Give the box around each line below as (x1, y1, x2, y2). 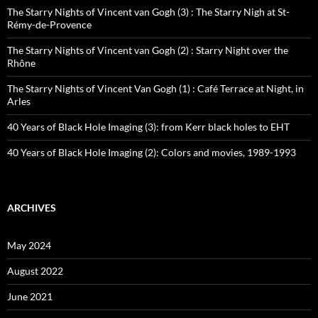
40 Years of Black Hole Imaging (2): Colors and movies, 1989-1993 (7, 146, 296, 159)
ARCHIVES (7, 202, 56, 214)
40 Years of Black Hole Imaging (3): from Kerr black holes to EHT (7, 121, 290, 133)
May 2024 (7, 239, 51, 252)
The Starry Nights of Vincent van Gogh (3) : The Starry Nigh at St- (7, 6, 290, 18)
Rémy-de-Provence (7, 18, 92, 31)
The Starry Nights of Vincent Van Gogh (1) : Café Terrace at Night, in (7, 82, 304, 95)
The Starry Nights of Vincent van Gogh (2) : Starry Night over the (7, 44, 288, 57)
